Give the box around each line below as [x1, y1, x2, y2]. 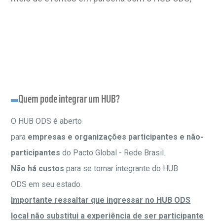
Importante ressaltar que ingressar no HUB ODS [11, 195, 191, 205]
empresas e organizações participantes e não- [28, 132, 204, 142]
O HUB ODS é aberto [11, 116, 82, 126]
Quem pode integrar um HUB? [18, 92, 120, 105]
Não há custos [11, 164, 65, 173]
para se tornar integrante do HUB [64, 164, 179, 173]
